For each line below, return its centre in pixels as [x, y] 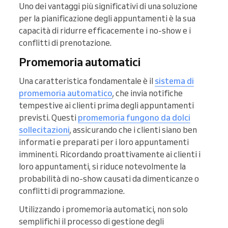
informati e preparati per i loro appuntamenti [104, 142]
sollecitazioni [44, 130]
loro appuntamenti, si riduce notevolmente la [102, 167]
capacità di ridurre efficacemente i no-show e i [105, 31]
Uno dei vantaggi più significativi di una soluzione [108, 6]
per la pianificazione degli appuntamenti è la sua [107, 19]
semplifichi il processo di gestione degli [91, 222]
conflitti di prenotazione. [65, 43]
